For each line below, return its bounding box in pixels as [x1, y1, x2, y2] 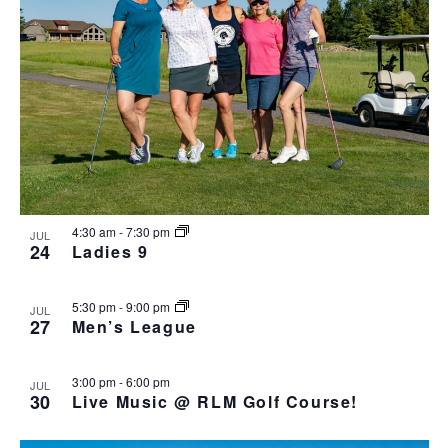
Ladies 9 [71, 240, 149, 264]
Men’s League [71, 315, 197, 339]
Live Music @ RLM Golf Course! [71, 390, 358, 414]
